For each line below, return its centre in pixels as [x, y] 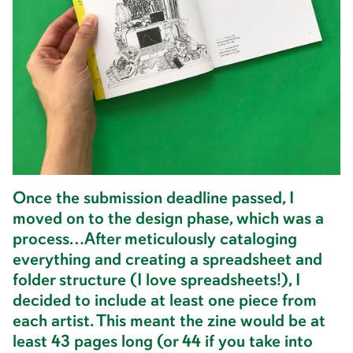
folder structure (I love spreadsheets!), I [156, 280]
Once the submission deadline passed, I [153, 198]
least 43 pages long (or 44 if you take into [163, 341]
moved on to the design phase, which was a [168, 218]
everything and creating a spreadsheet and [167, 259]
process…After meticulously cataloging [155, 239]
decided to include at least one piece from [165, 300]
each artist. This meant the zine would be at [169, 321]
